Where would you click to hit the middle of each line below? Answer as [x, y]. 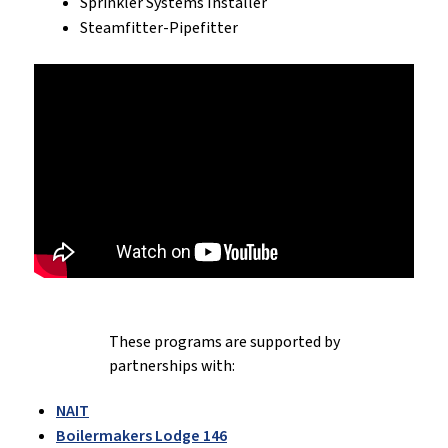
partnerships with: [171, 366]
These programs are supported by [224, 342]
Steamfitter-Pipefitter [159, 28]
